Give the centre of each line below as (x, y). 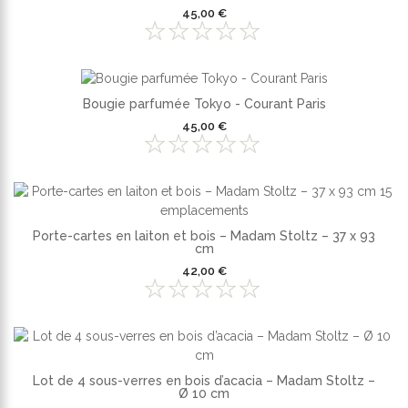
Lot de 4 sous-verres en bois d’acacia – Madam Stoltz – (204, 381)
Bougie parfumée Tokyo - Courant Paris (204, 104)
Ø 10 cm (204, 394)
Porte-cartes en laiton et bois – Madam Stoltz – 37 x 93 (204, 236)
